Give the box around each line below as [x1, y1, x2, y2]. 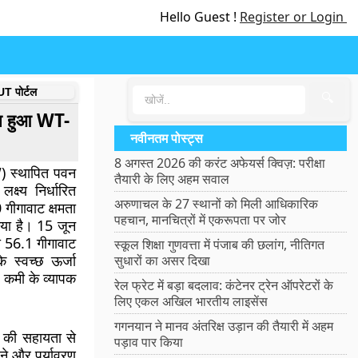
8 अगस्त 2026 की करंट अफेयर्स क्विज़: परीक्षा [114, 154, 326, 172]
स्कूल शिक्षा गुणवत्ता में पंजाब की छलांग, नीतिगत [114, 236, 325, 253]
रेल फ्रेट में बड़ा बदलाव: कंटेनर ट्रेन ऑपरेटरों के [114, 276, 334, 294]
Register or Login [240, 8, 347, 26]
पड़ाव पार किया [114, 333, 184, 351]
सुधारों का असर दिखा [114, 252, 211, 269]
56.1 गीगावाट [5, 233, 77, 253]
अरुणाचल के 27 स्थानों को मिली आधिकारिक [114, 195, 319, 213]
